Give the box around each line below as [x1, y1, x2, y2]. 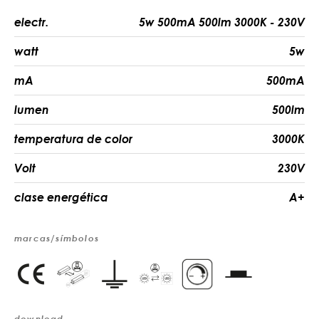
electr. [14, 14, 48, 29]
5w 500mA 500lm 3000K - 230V [139, 14, 305, 29]
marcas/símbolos [14, 232, 99, 244]
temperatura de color [14, 131, 132, 146]
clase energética [14, 189, 108, 204]
